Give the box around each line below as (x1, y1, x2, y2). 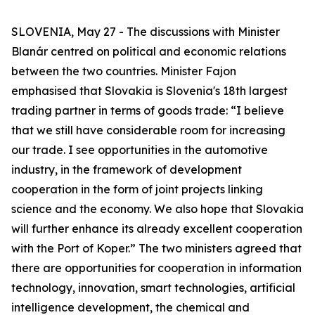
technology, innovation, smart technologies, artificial (11, 281, 295, 295)
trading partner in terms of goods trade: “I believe (11, 103, 284, 117)
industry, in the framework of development (11, 162, 242, 176)
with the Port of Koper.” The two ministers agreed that (11, 241, 302, 255)
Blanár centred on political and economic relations (11, 44, 286, 58)
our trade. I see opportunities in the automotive (11, 143, 268, 157)
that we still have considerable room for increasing (11, 123, 285, 137)
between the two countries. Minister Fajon (11, 64, 236, 78)
